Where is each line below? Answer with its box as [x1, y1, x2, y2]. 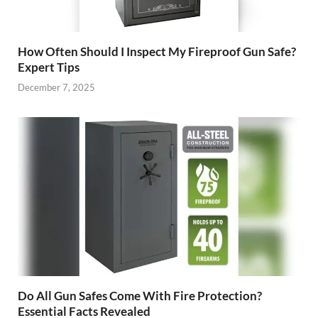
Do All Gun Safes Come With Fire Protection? [18, 287, 262, 303]
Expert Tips [18, 59, 79, 75]
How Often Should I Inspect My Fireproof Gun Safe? [18, 43, 296, 59]
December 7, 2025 [18, 82, 95, 94]
